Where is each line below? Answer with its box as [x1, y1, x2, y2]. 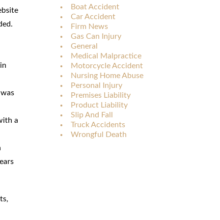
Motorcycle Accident [71, 61, 143, 70]
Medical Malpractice [71, 52, 141, 60]
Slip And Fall [71, 110, 113, 119]
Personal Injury [71, 81, 122, 89]
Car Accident [71, 12, 115, 21]
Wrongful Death [71, 130, 127, 138]
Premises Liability [71, 91, 131, 99]
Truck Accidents [71, 120, 125, 129]
